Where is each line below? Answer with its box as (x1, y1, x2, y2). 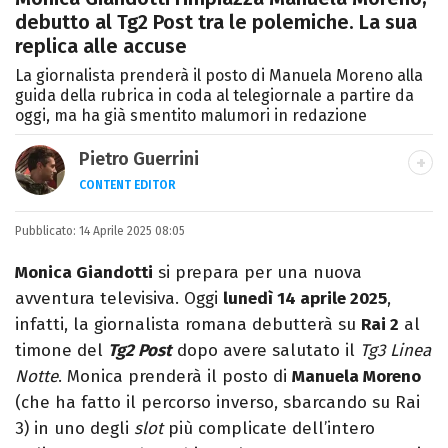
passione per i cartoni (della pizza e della (79, 232, 416, 254)
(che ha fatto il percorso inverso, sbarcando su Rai (15, 392, 420, 414)
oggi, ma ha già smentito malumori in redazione (15, 106, 367, 126)
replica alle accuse (15, 34, 187, 59)
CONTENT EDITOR (79, 178, 176, 193)
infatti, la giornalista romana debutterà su (15, 314, 361, 336)
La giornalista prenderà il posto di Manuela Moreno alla (15, 66, 423, 86)
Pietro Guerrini (79, 148, 199, 171)
